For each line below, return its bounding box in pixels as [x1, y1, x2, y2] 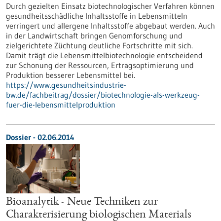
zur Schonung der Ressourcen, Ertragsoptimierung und [6, 60, 194, 70]
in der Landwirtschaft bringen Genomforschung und [6, 31, 183, 40]
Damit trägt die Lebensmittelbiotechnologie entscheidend [6, 50, 203, 60]
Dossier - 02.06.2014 [6, 132, 74, 142]
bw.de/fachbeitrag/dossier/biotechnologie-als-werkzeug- [6, 90, 200, 100]
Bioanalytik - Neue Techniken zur [6, 196, 158, 208]
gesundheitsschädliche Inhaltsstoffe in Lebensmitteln [6, 11, 187, 21]
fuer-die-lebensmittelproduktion [6, 100, 115, 110]
